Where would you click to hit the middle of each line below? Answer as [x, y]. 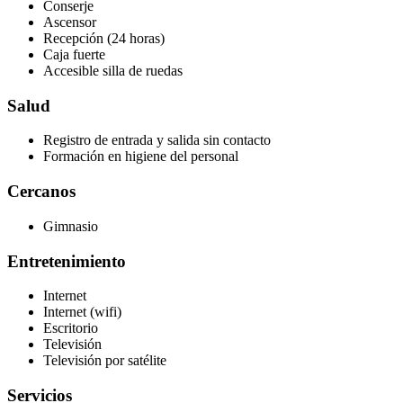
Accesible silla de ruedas [113, 71]
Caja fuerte [74, 55]
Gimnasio [71, 226]
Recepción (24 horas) [104, 39]
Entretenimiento [67, 261]
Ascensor [70, 22]
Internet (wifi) [82, 312]
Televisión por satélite [105, 361]
